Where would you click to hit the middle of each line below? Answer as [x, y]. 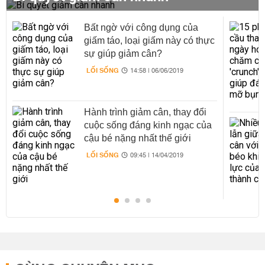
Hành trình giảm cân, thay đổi [145, 112]
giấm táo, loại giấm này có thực [149, 41]
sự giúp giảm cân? [123, 54]
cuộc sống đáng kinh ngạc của [148, 125]
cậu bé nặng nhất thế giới [137, 138]
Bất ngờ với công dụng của [141, 28]
